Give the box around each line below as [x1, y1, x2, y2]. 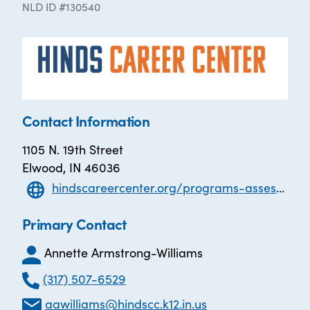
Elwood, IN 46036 [22, 158, 120, 176]
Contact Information [22, 110, 150, 131]
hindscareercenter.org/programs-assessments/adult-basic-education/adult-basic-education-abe [52, 179, 276, 197]
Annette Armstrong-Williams [44, 244, 203, 262]
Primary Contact [22, 213, 127, 235]
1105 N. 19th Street [22, 140, 123, 158]
